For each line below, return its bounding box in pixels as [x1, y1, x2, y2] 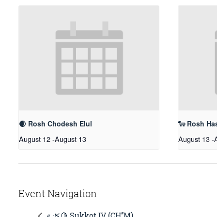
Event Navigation [18, 187, 97, 200]
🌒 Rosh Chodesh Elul [19, 119, 92, 129]
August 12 [19, 134, 50, 144]
